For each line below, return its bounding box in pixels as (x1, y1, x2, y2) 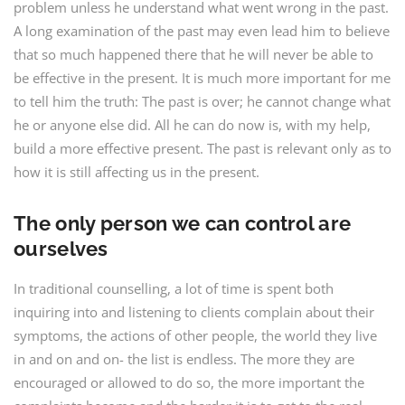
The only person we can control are (14, 212, 352, 235)
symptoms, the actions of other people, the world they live (14, 326, 377, 344)
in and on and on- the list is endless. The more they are (14, 350, 354, 368)
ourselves (14, 237, 108, 260)
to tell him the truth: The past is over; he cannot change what (14, 92, 391, 110)
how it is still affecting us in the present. (14, 163, 259, 181)
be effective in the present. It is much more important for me (14, 69, 391, 87)
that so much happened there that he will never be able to (14, 45, 373, 63)
